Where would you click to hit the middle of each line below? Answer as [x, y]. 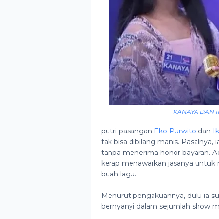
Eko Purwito [175, 131]
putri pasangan [128, 131]
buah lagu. [119, 174]
